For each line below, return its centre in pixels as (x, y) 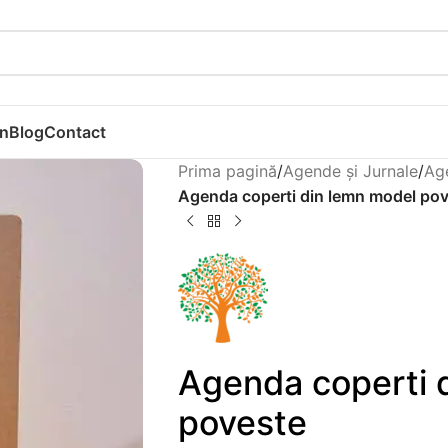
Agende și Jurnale (350, 171)
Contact (75, 132)
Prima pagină (227, 171)
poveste (242, 422)
